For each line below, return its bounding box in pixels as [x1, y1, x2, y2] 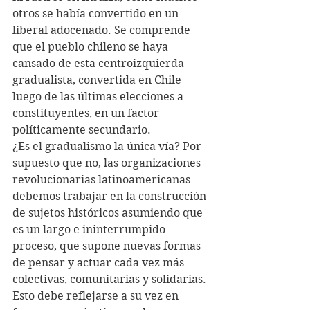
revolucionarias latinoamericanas [12, 173, 193, 186]
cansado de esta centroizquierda [12, 57, 187, 70]
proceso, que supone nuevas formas [12, 239, 203, 253]
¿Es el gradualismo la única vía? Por [12, 140, 204, 153]
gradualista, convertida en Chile [12, 73, 184, 86]
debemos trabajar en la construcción [12, 190, 209, 203]
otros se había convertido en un [12, 7, 181, 20]
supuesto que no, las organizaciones [12, 156, 203, 170]
